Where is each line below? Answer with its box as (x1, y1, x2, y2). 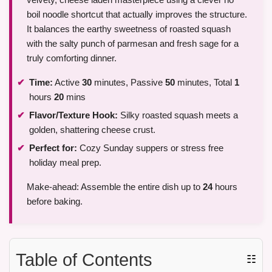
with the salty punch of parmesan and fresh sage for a (27, 38, 239, 49)
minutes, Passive (92, 77, 165, 88)
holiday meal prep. (29, 157, 101, 168)
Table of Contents (16, 250, 152, 270)
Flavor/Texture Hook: (29, 109, 118, 120)
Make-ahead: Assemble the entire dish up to (27, 181, 203, 192)
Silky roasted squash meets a (118, 109, 238, 120)
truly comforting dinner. (27, 53, 117, 64)
